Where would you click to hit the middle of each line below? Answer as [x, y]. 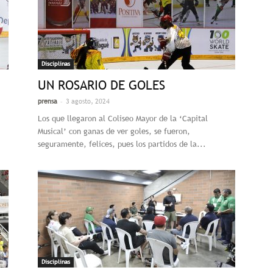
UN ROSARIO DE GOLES [101, 85]
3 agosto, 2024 [88, 101]
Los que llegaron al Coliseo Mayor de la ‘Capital [123, 119]
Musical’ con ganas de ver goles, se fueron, [114, 131]
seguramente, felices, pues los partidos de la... [122, 144]
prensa [48, 101]
